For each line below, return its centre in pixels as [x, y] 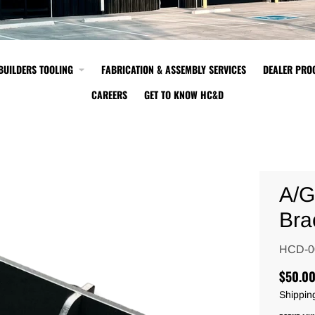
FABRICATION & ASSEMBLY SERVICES [174, 69]
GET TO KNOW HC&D [184, 94]
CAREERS [109, 94]
